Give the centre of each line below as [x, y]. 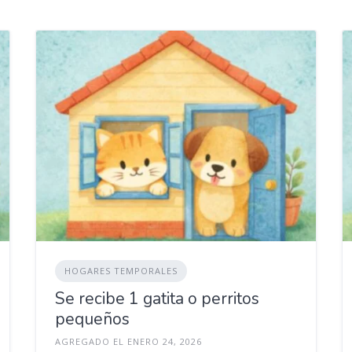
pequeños [92, 319]
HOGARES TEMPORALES [121, 270]
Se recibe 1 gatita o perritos [157, 298]
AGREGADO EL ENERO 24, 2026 [128, 341]
